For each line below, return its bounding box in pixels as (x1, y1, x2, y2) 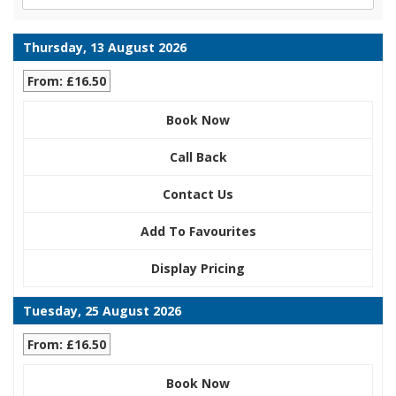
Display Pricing (151, 260, 245, 278)
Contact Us (163, 186, 233, 203)
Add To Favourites (140, 223, 256, 240)
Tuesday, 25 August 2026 (23, 302, 181, 320)
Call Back (169, 148, 227, 166)
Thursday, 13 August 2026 (23, 39, 187, 57)
